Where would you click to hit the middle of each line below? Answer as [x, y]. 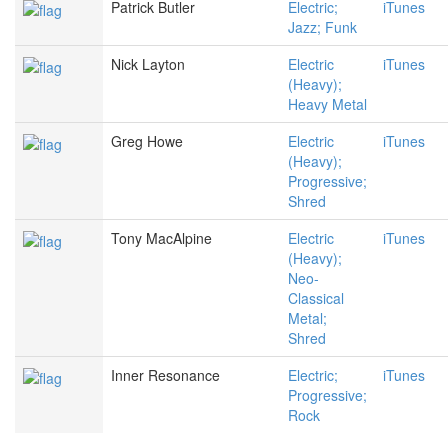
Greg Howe [147, 141]
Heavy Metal [327, 104]
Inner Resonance [165, 375]
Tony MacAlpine [161, 238]
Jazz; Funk [322, 27]
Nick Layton [148, 64]
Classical [316, 298]
